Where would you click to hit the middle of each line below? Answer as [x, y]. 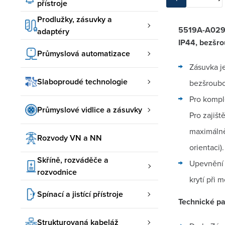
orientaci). [207, 147]
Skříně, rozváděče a [73, 160]
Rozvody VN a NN [70, 138]
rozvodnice [57, 172]
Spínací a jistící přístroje [80, 194]
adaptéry [53, 31]
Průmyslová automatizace [84, 53]
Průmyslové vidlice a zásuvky [90, 109]
